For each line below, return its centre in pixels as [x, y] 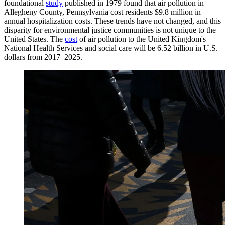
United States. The [34, 39]
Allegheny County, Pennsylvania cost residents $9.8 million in [102, 12]
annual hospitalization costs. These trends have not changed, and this [113, 21]
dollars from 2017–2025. [43, 57]
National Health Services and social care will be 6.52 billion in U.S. [111, 48]
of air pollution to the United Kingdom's [142, 39]
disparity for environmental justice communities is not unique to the [110, 30]
